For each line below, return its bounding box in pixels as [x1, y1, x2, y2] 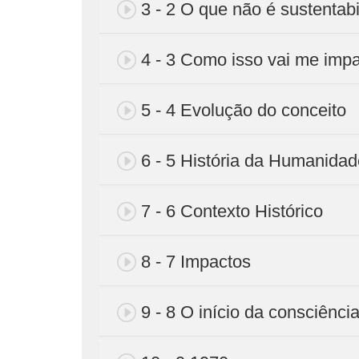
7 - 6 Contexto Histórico [141, 200, 323, 221]
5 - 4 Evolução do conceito [141, 99, 346, 120]
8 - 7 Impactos [141, 251, 251, 272]
